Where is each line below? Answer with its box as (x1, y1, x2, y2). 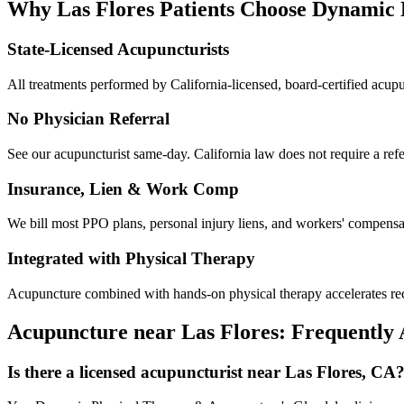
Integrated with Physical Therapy (7, 249, 255, 269)
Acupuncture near (7, 319, 181, 344)
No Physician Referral (7, 109, 170, 129)
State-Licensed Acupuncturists (7, 39, 229, 59)
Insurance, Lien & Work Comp (7, 179, 239, 198)
